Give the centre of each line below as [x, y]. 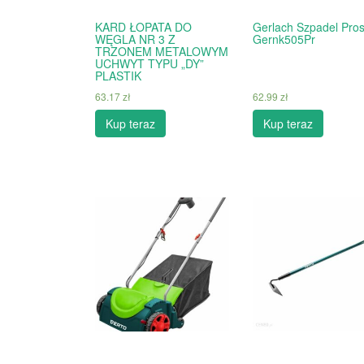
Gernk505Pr [284, 39]
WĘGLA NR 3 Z [135, 39]
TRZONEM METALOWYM [162, 51]
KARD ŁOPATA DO [143, 26]
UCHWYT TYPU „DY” [149, 63]
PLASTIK [118, 75]
